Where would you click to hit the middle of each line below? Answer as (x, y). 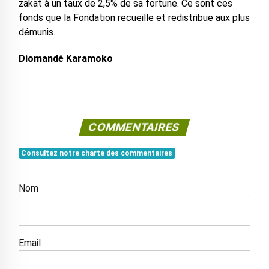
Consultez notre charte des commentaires (97, 153)
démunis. (37, 32)
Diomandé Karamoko (65, 58)
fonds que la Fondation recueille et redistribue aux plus (134, 17)
